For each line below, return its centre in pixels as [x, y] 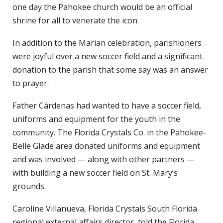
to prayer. [31, 83]
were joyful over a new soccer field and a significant [108, 56]
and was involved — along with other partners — [104, 159]
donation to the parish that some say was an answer [110, 69]
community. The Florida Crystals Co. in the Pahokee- [109, 132]
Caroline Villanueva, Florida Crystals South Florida [105, 208]
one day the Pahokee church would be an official [102, 7]
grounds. [29, 186]
